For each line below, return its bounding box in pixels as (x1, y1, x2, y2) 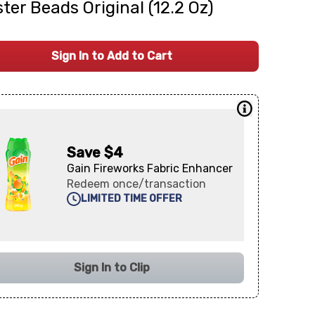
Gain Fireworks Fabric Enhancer (67, 162, 233, 175)
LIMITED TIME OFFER (81, 193, 183, 205)
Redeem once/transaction (67, 177, 207, 191)
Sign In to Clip (73, 261, 150, 274)
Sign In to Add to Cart (51, 49, 172, 63)
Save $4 (67, 144, 124, 161)
